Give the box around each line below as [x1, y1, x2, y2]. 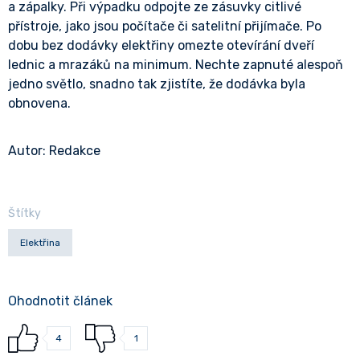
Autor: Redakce [8, 143, 100, 158]
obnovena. [8, 96, 71, 111]
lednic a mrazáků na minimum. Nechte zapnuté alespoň [8, 57, 343, 72]
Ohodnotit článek [8, 293, 112, 309]
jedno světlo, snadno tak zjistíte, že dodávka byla [8, 76, 305, 92]
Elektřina [20, 237, 60, 248]
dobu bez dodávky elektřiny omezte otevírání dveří [8, 38, 314, 53]
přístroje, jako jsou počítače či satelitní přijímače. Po [8, 18, 321, 34]
